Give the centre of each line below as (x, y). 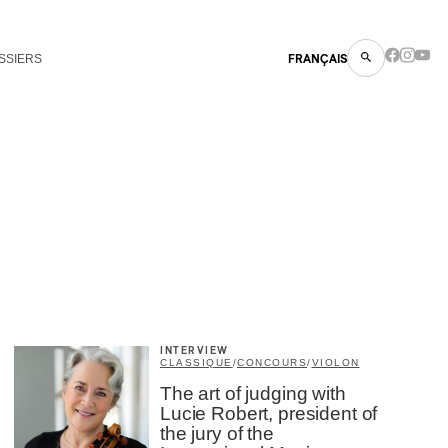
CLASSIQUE (196, 362)
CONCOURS (272, 362)
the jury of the (217, 433)
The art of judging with (253, 393)
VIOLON (335, 362)
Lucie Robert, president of (269, 413)
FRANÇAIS (317, 59)
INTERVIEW (194, 351)
